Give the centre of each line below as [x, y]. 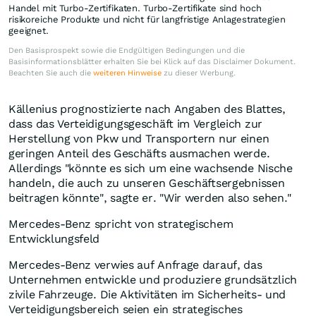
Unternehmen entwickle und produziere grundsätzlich [153, 280]
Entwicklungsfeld [54, 239]
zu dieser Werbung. [199, 73]
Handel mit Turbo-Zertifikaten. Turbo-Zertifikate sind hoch [135, 8]
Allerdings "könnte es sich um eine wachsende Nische [151, 169]
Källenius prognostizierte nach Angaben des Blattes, [147, 109]
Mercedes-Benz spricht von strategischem [121, 224]
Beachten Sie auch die [51, 73]
